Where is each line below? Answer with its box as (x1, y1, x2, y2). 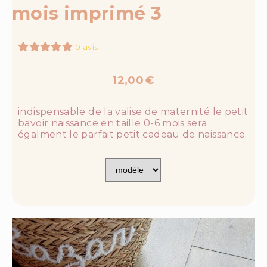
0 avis (75, 43, 98, 52)
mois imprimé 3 (12, 2, 162, 25)
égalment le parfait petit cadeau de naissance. (18, 129, 247, 141)
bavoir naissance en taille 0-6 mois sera (18, 117, 207, 129)
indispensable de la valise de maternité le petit (18, 106, 249, 118)
